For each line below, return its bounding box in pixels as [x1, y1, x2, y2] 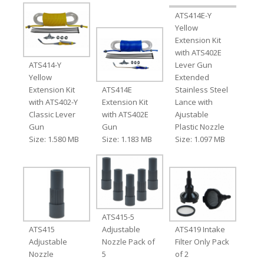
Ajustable [175, 108, 209, 120]
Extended [175, 71, 210, 82]
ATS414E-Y [175, 9, 212, 21]
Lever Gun [175, 59, 213, 70]
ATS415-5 [101, 212, 134, 223]
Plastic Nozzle [175, 121, 225, 132]
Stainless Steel [175, 84, 229, 95]
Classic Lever [28, 108, 75, 120]
